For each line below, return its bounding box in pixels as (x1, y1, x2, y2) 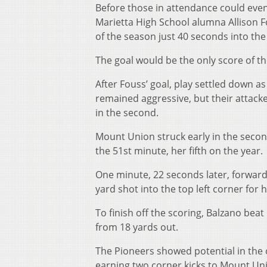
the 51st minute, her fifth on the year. (95, 144, 263, 158)
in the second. (95, 106, 159, 120)
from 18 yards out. (95, 221, 178, 234)
